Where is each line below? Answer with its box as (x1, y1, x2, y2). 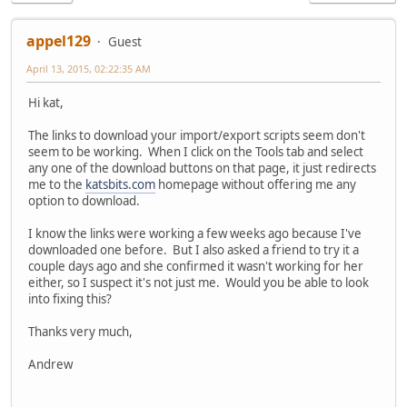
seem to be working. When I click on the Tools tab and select (28, 144, 363, 161)
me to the (28, 176, 85, 194)
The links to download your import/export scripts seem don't (28, 127, 365, 144)
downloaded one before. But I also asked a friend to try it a (28, 242, 359, 259)
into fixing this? (28, 291, 112, 308)
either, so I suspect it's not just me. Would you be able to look (28, 274, 369, 292)
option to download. (28, 193, 140, 210)
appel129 (26, 31, 91, 52)
